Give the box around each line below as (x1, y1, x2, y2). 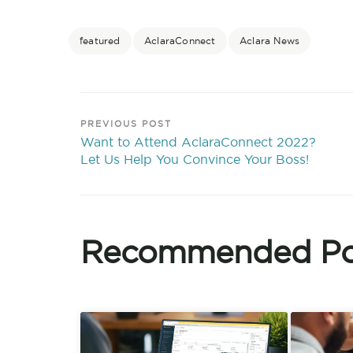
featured (80, 35, 121, 46)
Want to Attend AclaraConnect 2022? (80, 136, 316, 149)
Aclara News (240, 35, 300, 46)
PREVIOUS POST (80, 119, 172, 128)
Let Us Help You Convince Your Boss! (80, 153, 309, 166)
